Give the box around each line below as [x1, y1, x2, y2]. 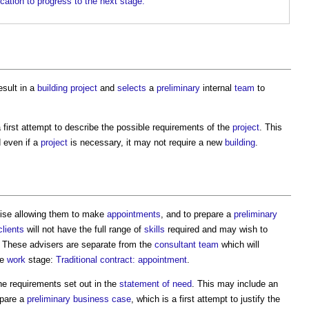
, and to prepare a [161, 208, 234, 219]
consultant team [154, 239, 219, 250]
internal [200, 82, 235, 93]
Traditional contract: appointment [56, 254, 187, 265]
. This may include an [192, 278, 278, 289]
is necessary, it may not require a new [68, 137, 225, 148]
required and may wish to [165, 223, 268, 235]
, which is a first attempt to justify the [131, 293, 280, 304]
